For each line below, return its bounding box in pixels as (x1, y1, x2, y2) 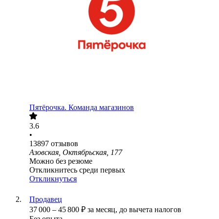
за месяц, (88, 205, 119, 214)
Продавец (29, 195, 62, 204)
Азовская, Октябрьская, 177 (29, 148, 122, 157)
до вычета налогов (119, 205, 181, 214)
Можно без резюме (29, 157, 92, 166)
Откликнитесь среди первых (29, 166, 125, 175)
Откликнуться (29, 175, 77, 183)
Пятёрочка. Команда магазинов (29, 103, 134, 112)
